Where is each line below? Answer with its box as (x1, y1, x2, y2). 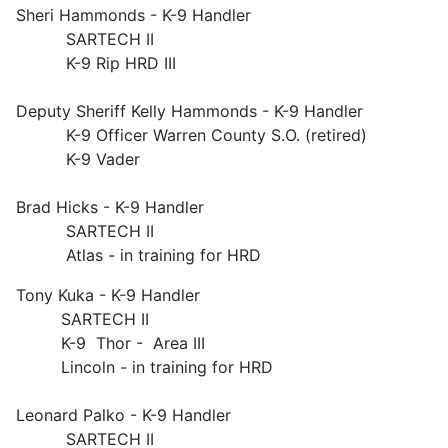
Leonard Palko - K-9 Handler (16, 405, 231, 425)
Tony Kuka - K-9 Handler (16, 285, 200, 305)
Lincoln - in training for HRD (16, 357, 273, 377)
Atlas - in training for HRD (16, 245, 261, 265)
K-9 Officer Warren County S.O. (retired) (16, 125, 367, 145)
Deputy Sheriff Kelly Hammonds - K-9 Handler (16, 101, 363, 121)
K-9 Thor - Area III (16, 333, 205, 353)
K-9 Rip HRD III (16, 53, 176, 73)
